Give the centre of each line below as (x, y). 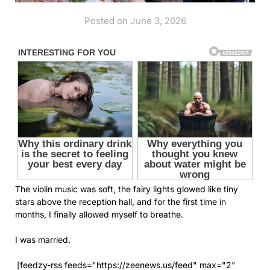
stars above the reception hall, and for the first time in (121, 202)
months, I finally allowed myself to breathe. (99, 215)
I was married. (43, 240)
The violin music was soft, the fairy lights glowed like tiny (127, 189)
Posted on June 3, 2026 (135, 21)
